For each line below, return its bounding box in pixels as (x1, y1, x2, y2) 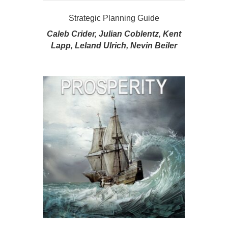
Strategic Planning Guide (69, 13, 159, 22)
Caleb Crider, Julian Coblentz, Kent (47, 29, 181, 38)
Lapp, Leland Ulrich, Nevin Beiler (51, 41, 177, 50)
